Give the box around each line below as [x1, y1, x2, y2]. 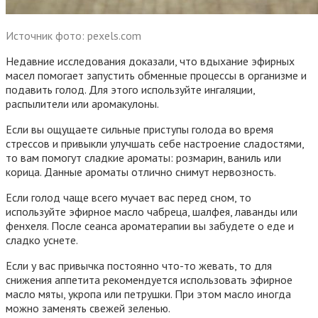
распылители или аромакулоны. [6, 96, 159, 111]
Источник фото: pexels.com [6, 28, 141, 43]
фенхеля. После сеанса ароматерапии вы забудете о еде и [6, 218, 294, 233]
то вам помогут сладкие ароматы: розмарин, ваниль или [6, 150, 281, 165]
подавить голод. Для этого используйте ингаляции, [6, 82, 255, 97]
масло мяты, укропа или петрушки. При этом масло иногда [6, 286, 291, 301]
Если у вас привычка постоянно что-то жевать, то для [6, 258, 272, 273]
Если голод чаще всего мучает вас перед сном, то [6, 190, 251, 204]
